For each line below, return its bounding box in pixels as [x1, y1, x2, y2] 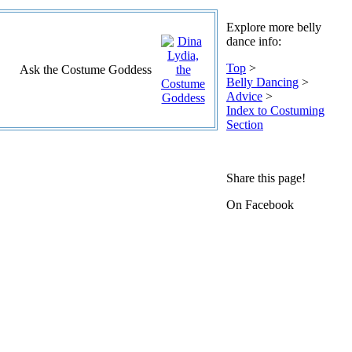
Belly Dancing [226, 75, 299, 89]
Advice [226, 90, 262, 103]
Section [226, 118, 263, 131]
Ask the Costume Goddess [20, 63, 152, 76]
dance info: [226, 35, 281, 48]
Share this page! [226, 171, 306, 185]
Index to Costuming [226, 104, 324, 117]
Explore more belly [226, 20, 321, 34]
